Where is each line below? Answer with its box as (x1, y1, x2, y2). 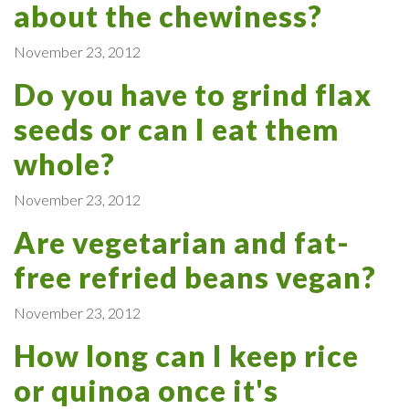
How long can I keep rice (14, 337, 359, 373)
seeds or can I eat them (14, 110, 339, 147)
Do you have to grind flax (14, 76, 372, 112)
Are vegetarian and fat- (14, 224, 350, 260)
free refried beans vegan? (14, 258, 376, 295)
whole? (14, 145, 115, 182)
